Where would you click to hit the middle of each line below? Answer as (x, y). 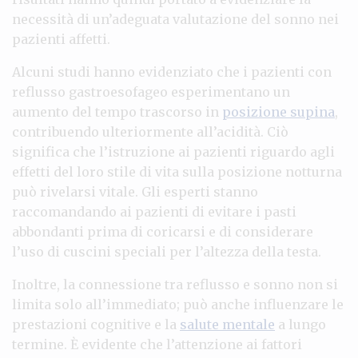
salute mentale (227, 324)
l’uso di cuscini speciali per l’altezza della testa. (167, 251)
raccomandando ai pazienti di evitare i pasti (154, 211)
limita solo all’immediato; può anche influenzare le (178, 304)
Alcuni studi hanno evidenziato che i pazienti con (172, 72)
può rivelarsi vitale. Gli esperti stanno (135, 191)
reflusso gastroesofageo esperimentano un (151, 91)
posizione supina (278, 111)
